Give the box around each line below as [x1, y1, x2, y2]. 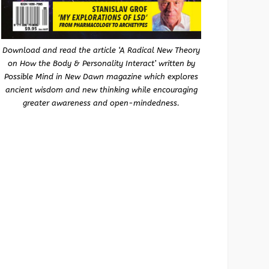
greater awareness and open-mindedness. [23, 98, 180, 107]
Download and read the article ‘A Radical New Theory [2, 46, 200, 55]
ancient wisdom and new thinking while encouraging [5, 85, 198, 94]
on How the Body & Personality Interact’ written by [7, 59, 195, 68]
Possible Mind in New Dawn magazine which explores [4, 72, 198, 81]
